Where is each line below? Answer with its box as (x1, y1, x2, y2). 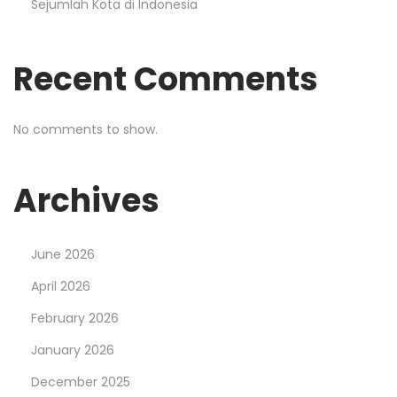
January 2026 (31, 341, 114, 360)
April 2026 (31, 277, 90, 296)
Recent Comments (13, 57, 318, 103)
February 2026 (31, 309, 119, 328)
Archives (13, 178, 160, 224)
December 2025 (31, 373, 130, 392)
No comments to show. (13, 121, 158, 139)
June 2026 (31, 245, 95, 264)
